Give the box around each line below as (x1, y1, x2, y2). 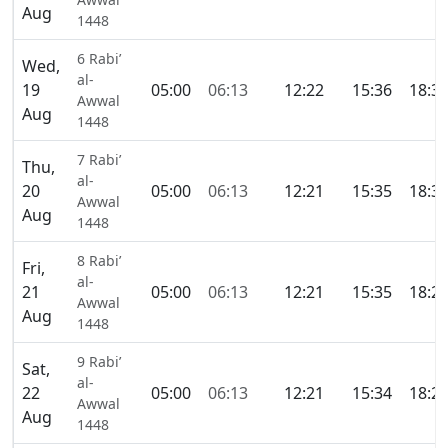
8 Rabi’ (77, 251, 121, 271)
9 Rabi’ (77, 352, 121, 372)
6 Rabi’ (77, 49, 121, 69)
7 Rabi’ (77, 150, 121, 170)
